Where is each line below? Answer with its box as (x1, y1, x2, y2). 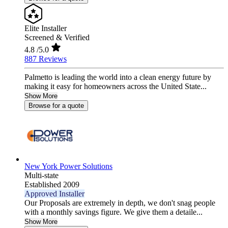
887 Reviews (24, 54, 67, 64)
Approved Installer (24, 189, 84, 198)
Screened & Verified (24, 33, 90, 42)
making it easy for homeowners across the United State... (24, 82, 207, 91)
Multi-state (24, 171, 59, 180)
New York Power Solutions (24, 162, 112, 171)
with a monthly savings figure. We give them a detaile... (24, 208, 203, 217)
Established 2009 (24, 180, 79, 189)
